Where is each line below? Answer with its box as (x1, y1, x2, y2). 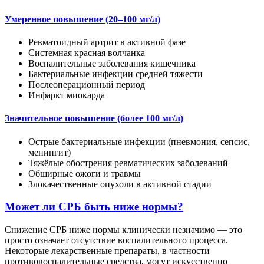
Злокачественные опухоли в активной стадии (28, 179, 212, 189)
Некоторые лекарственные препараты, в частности (5, 246, 210, 256)
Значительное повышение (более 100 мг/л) (5, 113, 183, 124)
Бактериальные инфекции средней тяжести (28, 69, 203, 80)
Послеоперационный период (28, 80, 145, 90)
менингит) (28, 147, 71, 157)
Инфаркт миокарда (28, 90, 105, 101)
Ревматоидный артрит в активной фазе (28, 37, 186, 48)
